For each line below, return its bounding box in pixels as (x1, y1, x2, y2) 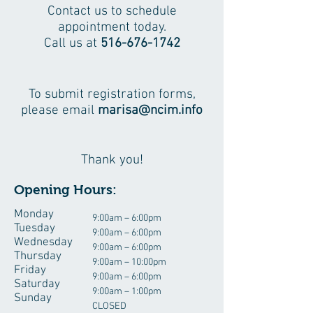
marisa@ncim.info (98, 103, 203, 119)
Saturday (14, 277, 60, 291)
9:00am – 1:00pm (92, 286, 161, 298)
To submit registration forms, (28, 87, 196, 103)
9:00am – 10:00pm (92, 256, 166, 268)
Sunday (14, 291, 52, 305)
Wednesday (14, 235, 73, 249)
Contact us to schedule (47, 3, 177, 20)
